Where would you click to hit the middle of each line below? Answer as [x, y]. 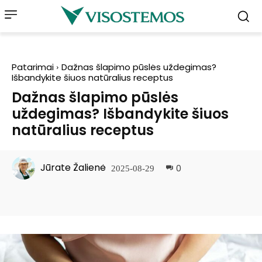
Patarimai [33, 67]
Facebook [55, 197]
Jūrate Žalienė [73, 168]
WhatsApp [205, 197]
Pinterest [128, 197]
